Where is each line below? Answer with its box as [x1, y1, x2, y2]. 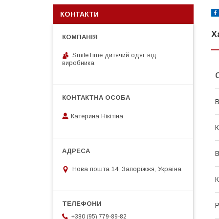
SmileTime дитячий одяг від [72, 51, 156, 59]
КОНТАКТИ [60, 10, 99, 18]
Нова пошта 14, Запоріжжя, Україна [72, 165, 181, 173]
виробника [62, 59, 94, 66]
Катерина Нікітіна [71, 112, 123, 120]
